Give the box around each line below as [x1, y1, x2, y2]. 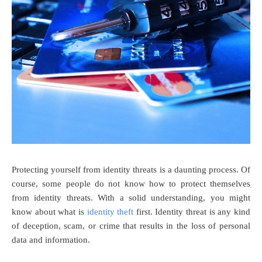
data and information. [12, 235, 92, 244]
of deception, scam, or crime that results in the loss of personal [12, 220, 250, 230]
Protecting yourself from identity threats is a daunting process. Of [12, 164, 250, 174]
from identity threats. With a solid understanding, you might [12, 192, 250, 202]
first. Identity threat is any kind [133, 206, 251, 216]
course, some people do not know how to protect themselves [12, 178, 250, 188]
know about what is [12, 206, 87, 216]
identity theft [87, 206, 134, 216]
